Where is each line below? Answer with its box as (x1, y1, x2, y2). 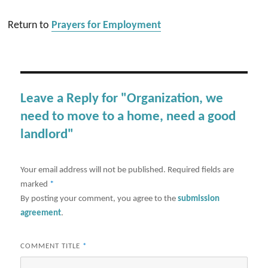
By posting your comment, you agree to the (20, 194, 178, 203)
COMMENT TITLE (20, 242, 83, 250)
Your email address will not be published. (20, 165, 166, 175)
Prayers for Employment (51, 20, 162, 31)
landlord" (20, 128, 74, 142)
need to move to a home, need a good (20, 110, 236, 124)
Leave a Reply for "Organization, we (20, 92, 224, 106)
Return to (8, 20, 52, 31)
